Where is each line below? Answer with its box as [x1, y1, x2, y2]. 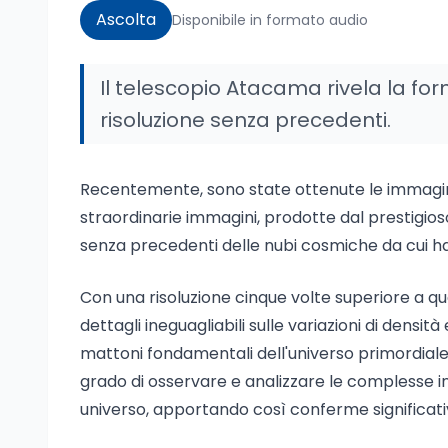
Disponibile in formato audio [172, 10, 368, 30]
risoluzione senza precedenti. [100, 106, 391, 134]
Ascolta [96, 8, 156, 31]
